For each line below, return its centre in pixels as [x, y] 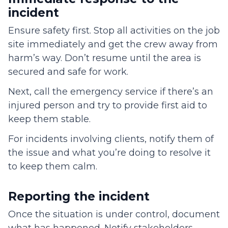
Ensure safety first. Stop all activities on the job [114, 31]
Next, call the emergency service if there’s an [111, 92]
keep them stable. [51, 119]
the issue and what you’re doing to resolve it [109, 153]
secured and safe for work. [69, 72]
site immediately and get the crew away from [113, 45]
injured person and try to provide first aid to [108, 106]
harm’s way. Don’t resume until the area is [105, 58]
